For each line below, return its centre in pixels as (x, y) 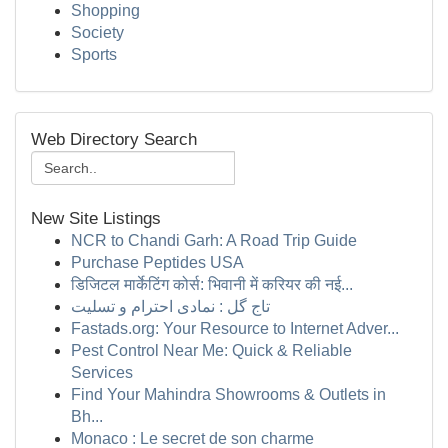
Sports (94, 54)
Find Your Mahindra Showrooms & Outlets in (228, 394)
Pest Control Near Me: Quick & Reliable (211, 350)
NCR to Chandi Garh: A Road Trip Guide (214, 240)
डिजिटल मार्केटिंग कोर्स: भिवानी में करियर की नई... (212, 284)
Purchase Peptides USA (157, 262)
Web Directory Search (114, 139)
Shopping (105, 10)
